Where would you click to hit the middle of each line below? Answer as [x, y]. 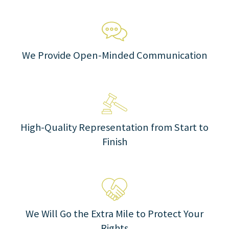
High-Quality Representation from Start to [114, 127]
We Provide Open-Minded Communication [114, 55]
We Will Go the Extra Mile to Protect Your [114, 213]
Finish [114, 142]
